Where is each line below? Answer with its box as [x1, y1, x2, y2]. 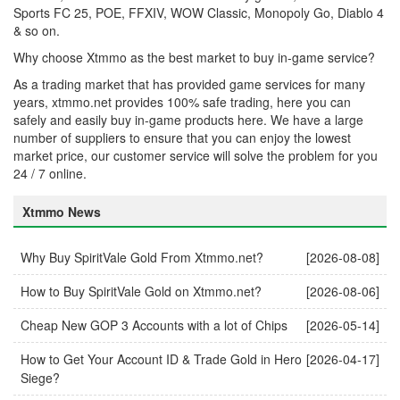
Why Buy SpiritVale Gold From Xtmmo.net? [21, 247, 263, 266]
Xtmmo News [22, 202, 101, 221]
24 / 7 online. [13, 163, 87, 182]
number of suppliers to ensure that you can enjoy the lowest [13, 128, 351, 146]
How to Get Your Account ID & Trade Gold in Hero [21, 349, 302, 368]
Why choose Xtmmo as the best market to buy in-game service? [13, 47, 375, 66]
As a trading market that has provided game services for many [13, 74, 365, 93]
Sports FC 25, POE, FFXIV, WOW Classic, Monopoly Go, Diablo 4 [13, 3, 384, 21]
